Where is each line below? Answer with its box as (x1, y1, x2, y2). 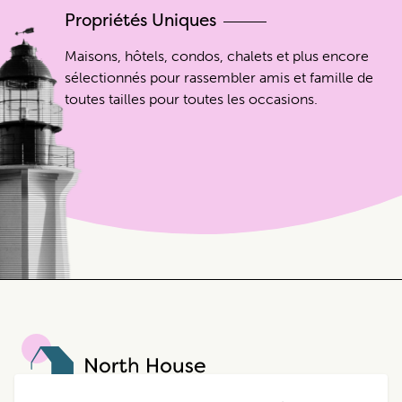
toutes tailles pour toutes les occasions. (65, 90, 318, 108)
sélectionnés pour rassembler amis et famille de (65, 68, 373, 86)
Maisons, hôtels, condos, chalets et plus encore (65, 47, 369, 65)
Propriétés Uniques (65, 7, 216, 31)
